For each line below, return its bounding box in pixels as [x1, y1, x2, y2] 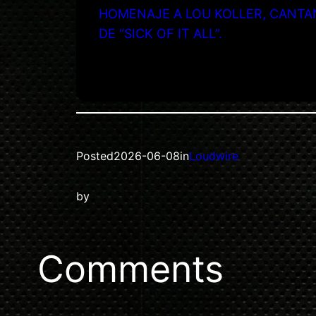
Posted [76, 149, 114, 164]
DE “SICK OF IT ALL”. [99, 25, 222, 41]
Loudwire [189, 149, 238, 164]
